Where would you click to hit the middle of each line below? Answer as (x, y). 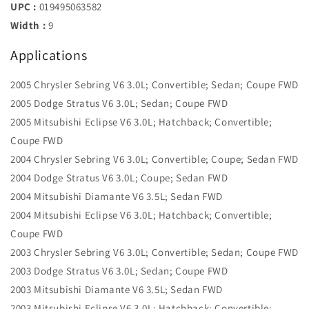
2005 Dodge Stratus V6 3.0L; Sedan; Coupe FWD (119, 103)
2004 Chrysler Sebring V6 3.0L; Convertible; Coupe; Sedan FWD (154, 159)
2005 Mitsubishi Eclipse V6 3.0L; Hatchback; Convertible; (141, 122)
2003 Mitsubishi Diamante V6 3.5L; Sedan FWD (117, 290)
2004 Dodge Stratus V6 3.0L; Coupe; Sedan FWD (119, 178)
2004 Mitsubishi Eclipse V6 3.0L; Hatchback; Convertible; (141, 215)
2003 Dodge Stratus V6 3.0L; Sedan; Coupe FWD (119, 271)
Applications (49, 55)
